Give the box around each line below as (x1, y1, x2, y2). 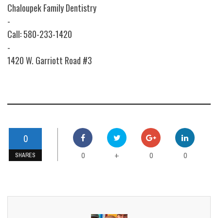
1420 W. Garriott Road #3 (7, 54, 92, 67)
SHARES (15, 151, 36, 160)
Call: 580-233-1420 (7, 28, 72, 41)
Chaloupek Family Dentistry (7, 1, 96, 15)
